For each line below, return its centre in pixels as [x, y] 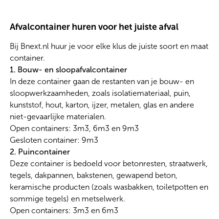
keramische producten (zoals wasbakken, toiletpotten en [109, 187]
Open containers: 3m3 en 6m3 [64, 211]
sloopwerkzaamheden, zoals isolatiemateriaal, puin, [100, 93]
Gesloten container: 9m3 [54, 140]
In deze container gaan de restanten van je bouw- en [102, 82]
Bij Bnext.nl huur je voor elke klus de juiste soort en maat [109, 46]
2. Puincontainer [40, 152]
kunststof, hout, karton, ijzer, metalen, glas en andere [102, 105]
